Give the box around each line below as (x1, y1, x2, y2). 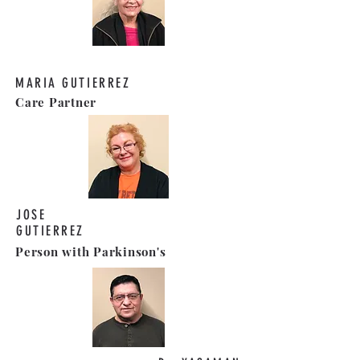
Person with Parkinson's (15, 243, 166, 260)
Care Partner (15, 94, 96, 110)
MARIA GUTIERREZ (15, 75, 131, 91)
